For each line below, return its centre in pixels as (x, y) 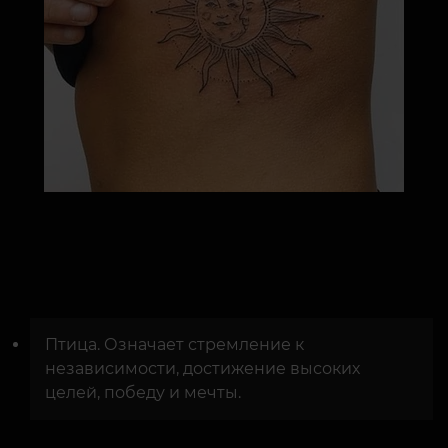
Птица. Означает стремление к (174, 345)
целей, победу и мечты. (143, 393)
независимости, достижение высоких (202, 369)
